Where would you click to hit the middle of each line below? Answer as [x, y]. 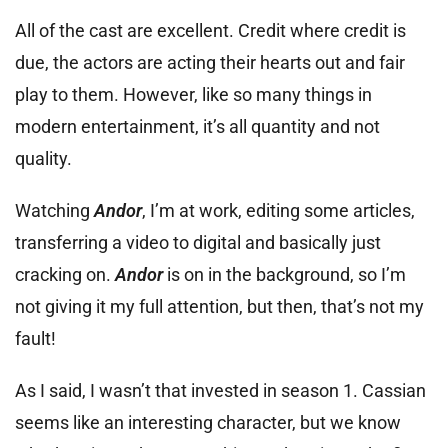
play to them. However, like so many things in [193, 94]
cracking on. [65, 274]
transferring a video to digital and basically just [198, 242]
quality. [43, 158]
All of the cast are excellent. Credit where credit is [210, 30]
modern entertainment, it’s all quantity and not [197, 126]
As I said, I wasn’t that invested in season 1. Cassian [220, 390]
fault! [35, 338]
